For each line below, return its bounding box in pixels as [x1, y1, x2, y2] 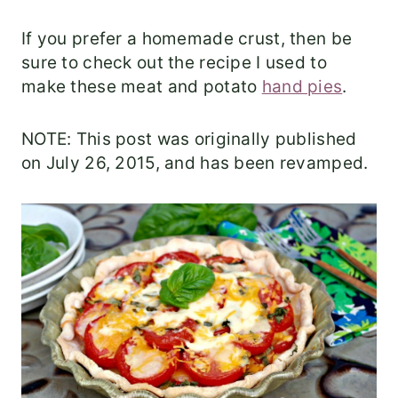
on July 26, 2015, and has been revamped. [21, 153, 369, 174]
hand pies [261, 76, 343, 98]
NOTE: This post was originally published [21, 129, 357, 150]
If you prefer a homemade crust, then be [21, 28, 353, 50]
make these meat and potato [21, 76, 262, 98]
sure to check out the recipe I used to [21, 52, 327, 74]
